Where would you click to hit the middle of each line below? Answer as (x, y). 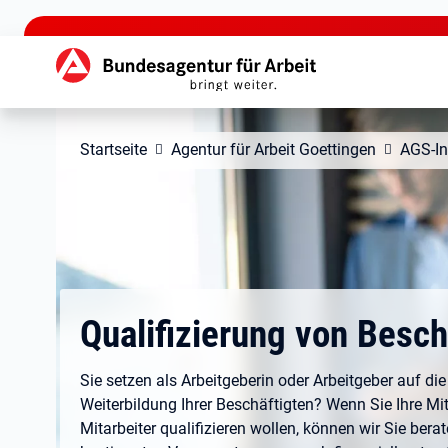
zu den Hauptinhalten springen (112, 15)
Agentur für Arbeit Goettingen (273, 149)
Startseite (113, 149)
